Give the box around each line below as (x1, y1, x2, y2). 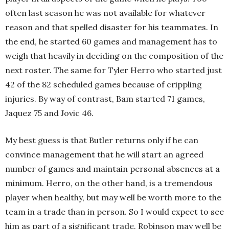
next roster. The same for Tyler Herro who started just (5, 65, 222, 76)
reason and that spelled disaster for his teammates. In (5, 22, 218, 33)
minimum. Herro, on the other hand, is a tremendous (5, 178, 213, 189)
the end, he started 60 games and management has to (5, 36, 217, 47)
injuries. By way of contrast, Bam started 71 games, (5, 94, 205, 104)
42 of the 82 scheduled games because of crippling (5, 79, 202, 90)
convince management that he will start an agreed (5, 149, 203, 160)
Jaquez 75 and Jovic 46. (5, 108, 94, 119)
